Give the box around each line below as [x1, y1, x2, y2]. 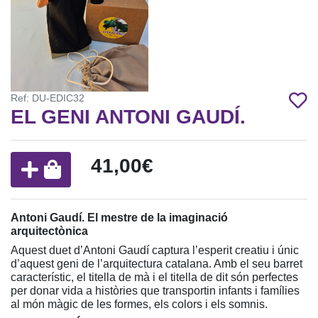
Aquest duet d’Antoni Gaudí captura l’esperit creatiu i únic [11, 244, 299, 257]
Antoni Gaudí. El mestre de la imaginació [11, 212, 228, 224]
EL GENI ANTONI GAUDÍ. [11, 105, 246, 128]
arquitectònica [11, 225, 88, 238]
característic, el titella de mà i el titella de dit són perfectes [11, 271, 298, 284]
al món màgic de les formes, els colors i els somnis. [11, 298, 268, 311]
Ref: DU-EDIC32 [11, 92, 84, 104]
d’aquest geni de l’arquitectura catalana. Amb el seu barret [11, 258, 302, 270]
